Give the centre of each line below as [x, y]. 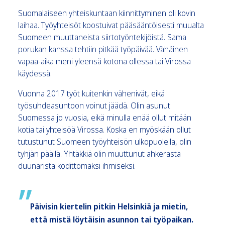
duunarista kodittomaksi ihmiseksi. [77, 165]
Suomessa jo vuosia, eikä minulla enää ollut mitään [105, 117]
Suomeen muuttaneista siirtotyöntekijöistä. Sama [102, 37]
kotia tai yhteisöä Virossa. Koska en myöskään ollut [104, 129]
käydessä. [35, 73]
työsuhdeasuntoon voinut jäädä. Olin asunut [94, 105]
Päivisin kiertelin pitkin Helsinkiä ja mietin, [109, 206]
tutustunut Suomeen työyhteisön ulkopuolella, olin [105, 141]
